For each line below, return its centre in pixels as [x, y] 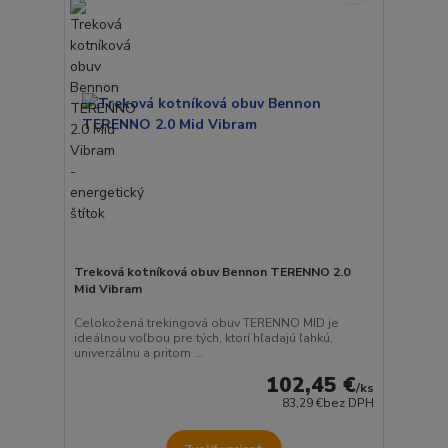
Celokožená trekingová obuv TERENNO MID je [206, 322]
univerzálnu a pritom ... [138, 352]
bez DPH [349, 402]
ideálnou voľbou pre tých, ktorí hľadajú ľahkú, [203, 337]
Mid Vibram [107, 289]
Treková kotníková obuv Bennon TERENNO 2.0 [211, 272]
